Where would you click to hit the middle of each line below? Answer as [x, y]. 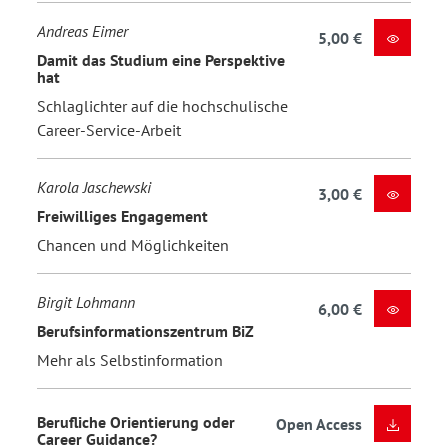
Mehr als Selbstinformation [130, 360]
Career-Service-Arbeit [109, 130]
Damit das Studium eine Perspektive [161, 59]
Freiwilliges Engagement [122, 215]
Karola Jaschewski [94, 187]
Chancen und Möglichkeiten [133, 245]
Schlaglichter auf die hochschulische [162, 106]
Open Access [319, 424]
